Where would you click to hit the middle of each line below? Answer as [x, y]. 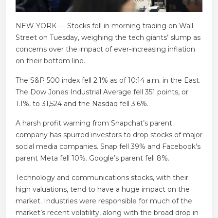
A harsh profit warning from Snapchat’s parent [94, 123]
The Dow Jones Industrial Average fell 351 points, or [102, 92]
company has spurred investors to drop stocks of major [109, 135]
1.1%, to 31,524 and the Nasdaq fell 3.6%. [82, 103]
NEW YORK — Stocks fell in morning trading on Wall [104, 26]
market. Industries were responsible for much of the [104, 201]
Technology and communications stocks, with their [102, 177]
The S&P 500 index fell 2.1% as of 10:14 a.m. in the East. [108, 80]
